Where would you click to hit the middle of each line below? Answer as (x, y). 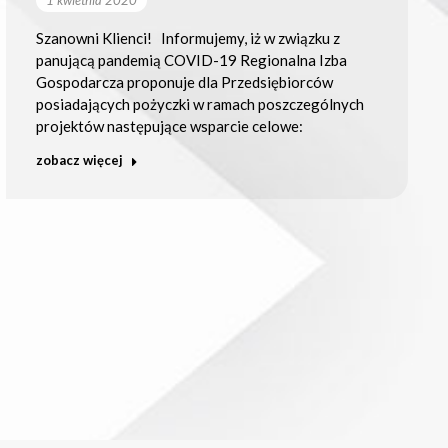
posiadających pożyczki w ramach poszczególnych (199, 103)
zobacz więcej (79, 159)
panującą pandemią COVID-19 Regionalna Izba (191, 59)
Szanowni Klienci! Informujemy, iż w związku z (187, 37)
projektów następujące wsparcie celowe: (169, 125)
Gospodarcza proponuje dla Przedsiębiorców (184, 81)
